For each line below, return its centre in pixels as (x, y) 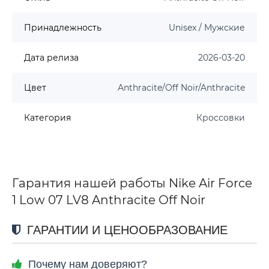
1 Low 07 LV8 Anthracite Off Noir (109, 200)
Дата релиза (51, 57)
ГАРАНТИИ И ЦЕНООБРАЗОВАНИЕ (125, 230)
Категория (47, 117)
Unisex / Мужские (207, 27)
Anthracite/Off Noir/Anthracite (181, 87)
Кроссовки (221, 117)
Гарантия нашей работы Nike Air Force (132, 183)
